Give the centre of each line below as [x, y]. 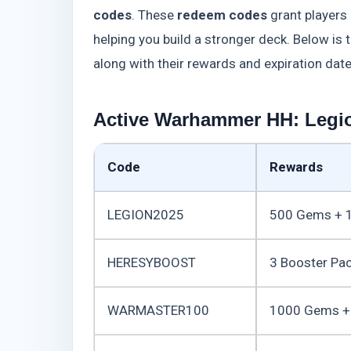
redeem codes [222, 15]
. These [154, 15]
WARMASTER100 [158, 311]
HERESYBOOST [152, 263]
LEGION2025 [146, 215]
